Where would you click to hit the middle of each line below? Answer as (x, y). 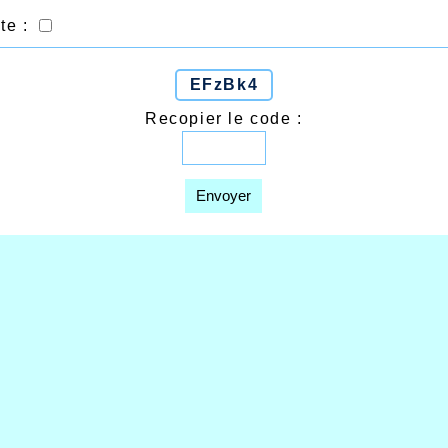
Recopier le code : (224, 118)
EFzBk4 (224, 84)
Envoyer (224, 195)
